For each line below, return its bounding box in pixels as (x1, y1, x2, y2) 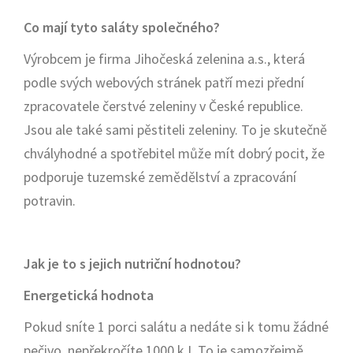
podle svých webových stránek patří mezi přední (24, 73, 304, 91)
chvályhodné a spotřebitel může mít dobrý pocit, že (24, 144, 325, 162)
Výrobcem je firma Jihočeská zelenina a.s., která (24, 50, 305, 68)
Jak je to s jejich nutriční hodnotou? (24, 255, 241, 273)
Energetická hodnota (24, 286, 154, 304)
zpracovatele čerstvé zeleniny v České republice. (24, 97, 303, 115)
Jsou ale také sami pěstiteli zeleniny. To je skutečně (24, 121, 327, 139)
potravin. (24, 191, 76, 210)
